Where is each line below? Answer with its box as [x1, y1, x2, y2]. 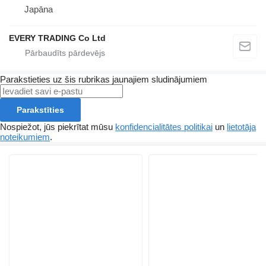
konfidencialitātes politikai [115, 122, 213, 132]
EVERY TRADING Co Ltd [9, 33, 106, 43]
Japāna [24, 4, 53, 15]
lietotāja [227, 122, 256, 132]
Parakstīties [17, 105, 64, 115]
